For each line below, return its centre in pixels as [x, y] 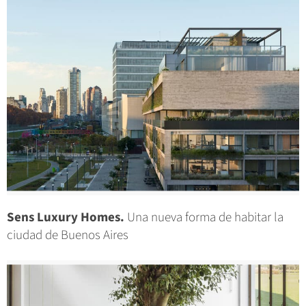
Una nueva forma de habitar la [204, 218]
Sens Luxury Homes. [66, 218]
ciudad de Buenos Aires [68, 236]
